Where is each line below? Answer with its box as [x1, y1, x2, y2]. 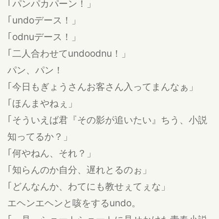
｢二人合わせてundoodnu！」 [7, 47, 131, 59]
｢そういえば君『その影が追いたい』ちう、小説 [7, 113, 207, 126]
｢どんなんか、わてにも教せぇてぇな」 [7, 180, 170, 192]
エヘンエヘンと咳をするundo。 [7, 197, 141, 209]
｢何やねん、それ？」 [7, 147, 96, 159]
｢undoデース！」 [7, 14, 81, 26]
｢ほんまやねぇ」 [7, 97, 77, 109]
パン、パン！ [7, 64, 63, 76]
